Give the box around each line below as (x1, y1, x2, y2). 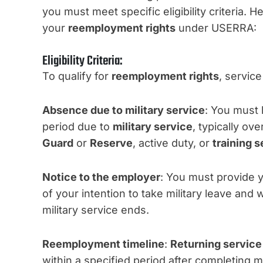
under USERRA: (176, 22, 257, 35)
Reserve (90, 137, 133, 150)
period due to (42, 120, 113, 133)
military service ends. (42, 204, 149, 217)
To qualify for (42, 70, 112, 83)
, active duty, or (133, 137, 213, 150)
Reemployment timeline (42, 238, 164, 251)
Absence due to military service (42, 104, 205, 117)
